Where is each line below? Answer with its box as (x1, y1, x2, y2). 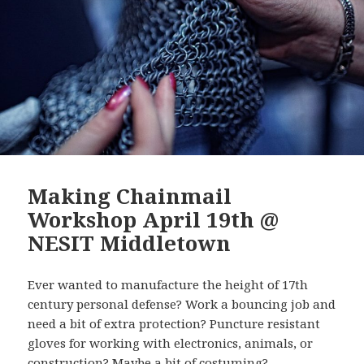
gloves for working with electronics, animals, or (28, 335, 314, 352)
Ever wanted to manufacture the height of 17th (28, 276, 309, 293)
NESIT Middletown (28, 228, 232, 258)
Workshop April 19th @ (28, 205, 279, 235)
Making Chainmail (28, 181, 232, 211)
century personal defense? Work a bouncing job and (28, 296, 336, 313)
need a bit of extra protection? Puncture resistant (28, 315, 321, 332)
